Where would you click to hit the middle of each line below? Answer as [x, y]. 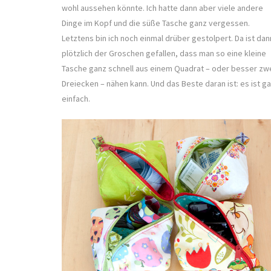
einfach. [76, 98]
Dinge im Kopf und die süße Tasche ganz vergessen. [156, 23]
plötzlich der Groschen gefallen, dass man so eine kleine [164, 53]
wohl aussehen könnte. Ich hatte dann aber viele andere [162, 8]
